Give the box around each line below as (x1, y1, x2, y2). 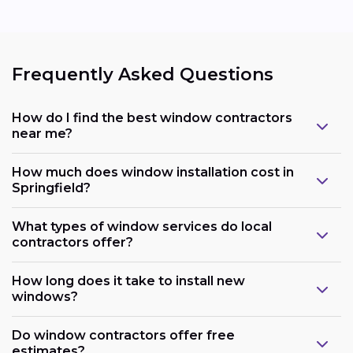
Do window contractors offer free (12, 327, 235, 343)
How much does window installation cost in (12, 164, 294, 180)
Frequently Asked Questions (12, 64, 273, 86)
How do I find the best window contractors (12, 110, 292, 125)
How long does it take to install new (12, 273, 245, 288)
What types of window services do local (12, 218, 272, 234)
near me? (12, 125, 72, 141)
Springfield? (12, 180, 91, 195)
